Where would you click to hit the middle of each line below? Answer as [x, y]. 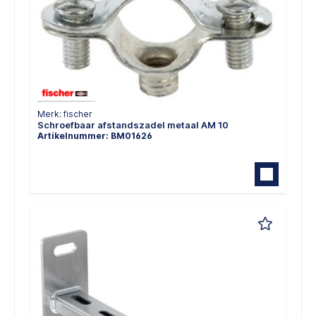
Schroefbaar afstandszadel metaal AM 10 [133, 124]
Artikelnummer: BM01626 [95, 135]
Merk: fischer [65, 114]
